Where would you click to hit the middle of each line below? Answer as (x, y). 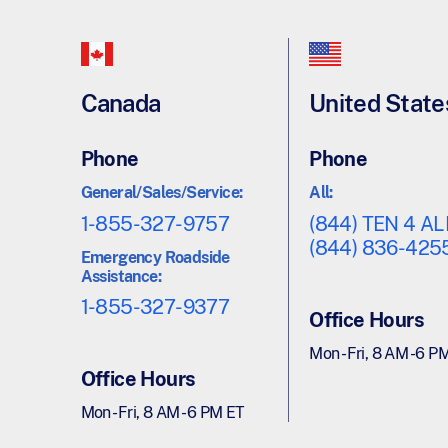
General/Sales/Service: (161, 192)
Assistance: (121, 276)
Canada (120, 103)
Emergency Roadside (155, 257)
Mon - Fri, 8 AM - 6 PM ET (162, 413)
